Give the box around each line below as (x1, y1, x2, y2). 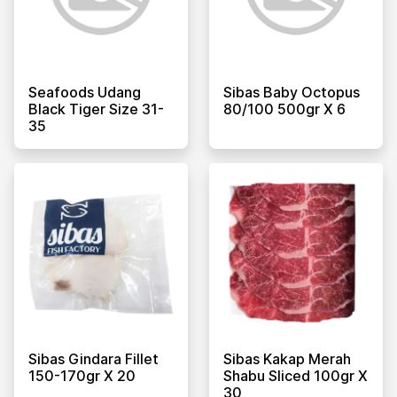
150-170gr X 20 (28, 366, 136, 385)
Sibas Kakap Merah (223, 349, 351, 368)
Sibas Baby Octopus (223, 82, 360, 101)
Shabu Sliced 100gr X (223, 366, 368, 385)
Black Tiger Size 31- (28, 99, 164, 118)
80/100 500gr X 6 (223, 99, 346, 118)
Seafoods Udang (28, 82, 141, 101)
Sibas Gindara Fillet (28, 349, 159, 368)
